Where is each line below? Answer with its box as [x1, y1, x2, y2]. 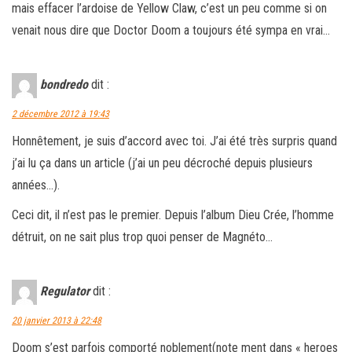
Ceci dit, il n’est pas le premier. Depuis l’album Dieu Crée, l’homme [12, 207, 334, 222]
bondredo [40, 76, 88, 92]
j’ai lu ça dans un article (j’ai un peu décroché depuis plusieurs [12, 155, 313, 170]
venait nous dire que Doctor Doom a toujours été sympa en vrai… [12, 22, 330, 38]
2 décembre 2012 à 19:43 [12, 108, 109, 119]
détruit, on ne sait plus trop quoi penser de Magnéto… [12, 229, 273, 244]
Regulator [40, 283, 90, 299]
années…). [12, 177, 60, 192]
